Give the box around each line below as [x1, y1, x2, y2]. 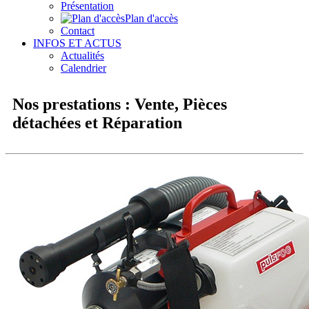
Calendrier [61, 62, 106, 74]
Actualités [61, 50, 104, 61]
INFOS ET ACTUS [33, 37, 121, 49]
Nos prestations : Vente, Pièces [12, 94, 227, 113]
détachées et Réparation [12, 113, 182, 132]
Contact [61, 25, 94, 37]
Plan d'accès [125, 12, 178, 24]
